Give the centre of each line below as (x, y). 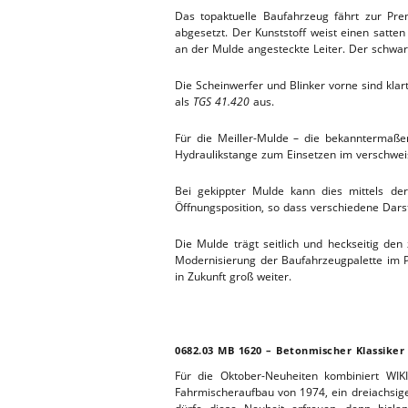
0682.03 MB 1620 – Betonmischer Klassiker (290, 350)
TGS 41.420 (221, 101)
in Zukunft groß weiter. (233, 276)
